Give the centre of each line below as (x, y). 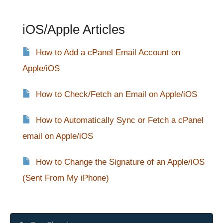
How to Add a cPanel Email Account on (108, 53)
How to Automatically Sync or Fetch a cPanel (120, 120)
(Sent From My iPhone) (66, 178)
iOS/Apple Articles (74, 30)
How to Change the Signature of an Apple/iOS (120, 162)
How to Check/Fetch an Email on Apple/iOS (116, 95)
